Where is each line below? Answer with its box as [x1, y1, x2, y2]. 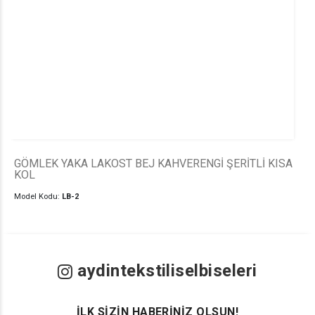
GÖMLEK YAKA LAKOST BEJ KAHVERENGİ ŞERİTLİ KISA [14, 157, 292, 171]
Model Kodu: [14, 192, 62, 202]
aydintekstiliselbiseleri [72, 261, 257, 281]
